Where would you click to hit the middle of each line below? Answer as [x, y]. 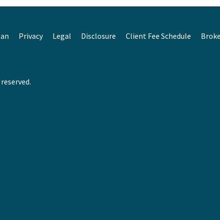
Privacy [31, 36]
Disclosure [98, 36]
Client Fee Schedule [158, 36]
